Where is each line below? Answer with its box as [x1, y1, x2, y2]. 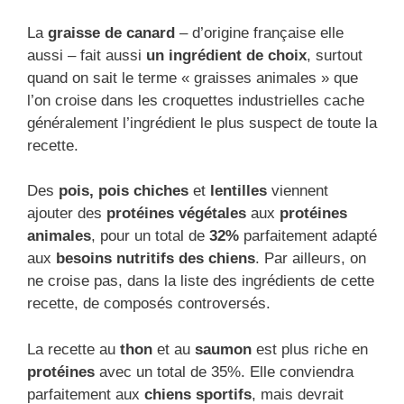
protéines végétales [106, 205, 246, 223]
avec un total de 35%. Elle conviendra [99, 363, 353, 381]
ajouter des [27, 205, 106, 223]
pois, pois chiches [59, 182, 193, 200]
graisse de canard [48, 23, 175, 41]
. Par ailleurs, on [255, 250, 366, 268]
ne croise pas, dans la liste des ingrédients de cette [27, 272, 374, 290]
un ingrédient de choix [146, 46, 307, 64]
